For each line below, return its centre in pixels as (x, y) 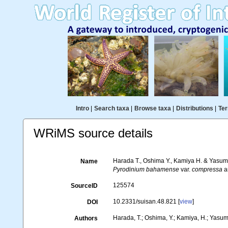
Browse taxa (152, 108)
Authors (86, 218)
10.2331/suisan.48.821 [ (147, 202)
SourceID (84, 186)
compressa (207, 169)
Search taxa (111, 108)
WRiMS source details (93, 133)
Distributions (194, 108)
